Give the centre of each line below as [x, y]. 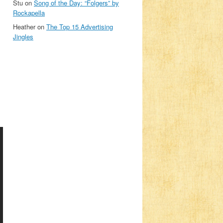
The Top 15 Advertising [80, 27]
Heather [24, 27]
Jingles [23, 37]
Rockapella [29, 13]
